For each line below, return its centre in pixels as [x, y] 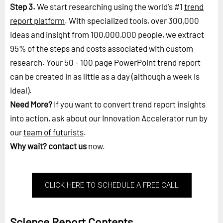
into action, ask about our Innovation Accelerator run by [109, 118]
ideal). [21, 90]
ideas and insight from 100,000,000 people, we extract [107, 35]
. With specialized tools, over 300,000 [132, 21]
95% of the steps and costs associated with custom [102, 49]
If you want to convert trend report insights [129, 104]
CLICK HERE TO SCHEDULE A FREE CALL [111, 185]
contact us [67, 146]
